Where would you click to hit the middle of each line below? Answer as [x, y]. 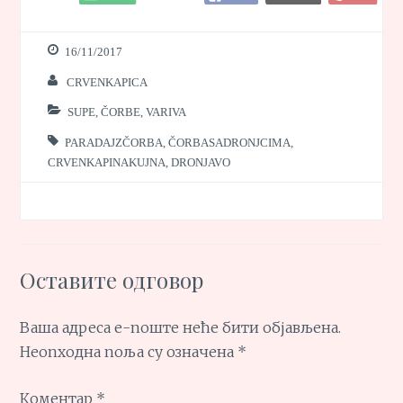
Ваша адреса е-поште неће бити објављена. [181, 327]
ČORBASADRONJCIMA [230, 142]
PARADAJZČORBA [114, 142]
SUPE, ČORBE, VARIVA [127, 112]
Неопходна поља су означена [129, 351]
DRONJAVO [201, 162]
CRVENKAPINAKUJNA [107, 162]
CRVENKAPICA [107, 82]
